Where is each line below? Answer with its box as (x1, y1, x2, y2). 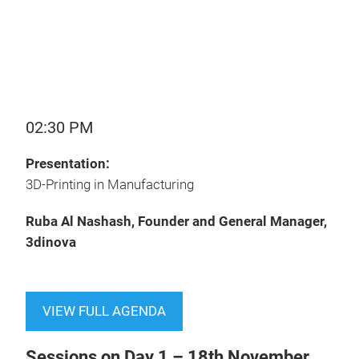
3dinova (26, 235, 76, 250)
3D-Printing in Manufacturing (26, 177, 194, 192)
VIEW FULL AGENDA (42, 304, 166, 319)
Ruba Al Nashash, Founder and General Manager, (26, 214, 327, 229)
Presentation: (26, 156, 110, 171)
